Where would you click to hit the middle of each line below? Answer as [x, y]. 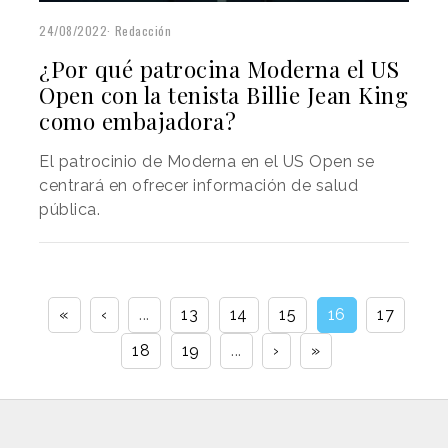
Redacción [142, 30]
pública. [69, 209]
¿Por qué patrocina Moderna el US [219, 68]
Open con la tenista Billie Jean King [223, 94]
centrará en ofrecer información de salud [198, 185]
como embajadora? [137, 120]
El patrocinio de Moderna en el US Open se [207, 161]
